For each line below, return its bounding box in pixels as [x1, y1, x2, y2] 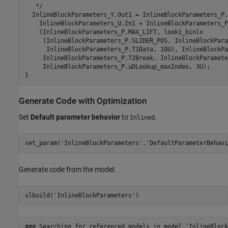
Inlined [130, 113, 155, 121]
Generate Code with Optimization [19, 96, 147, 106]
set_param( [24, 139, 61, 147]
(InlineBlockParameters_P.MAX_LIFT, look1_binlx [24, 28, 203, 36]
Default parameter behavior [31, 112, 120, 121]
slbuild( [24, 192, 53, 199]
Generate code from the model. [19, 165, 116, 174]
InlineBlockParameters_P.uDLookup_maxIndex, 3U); [24, 63, 210, 70]
